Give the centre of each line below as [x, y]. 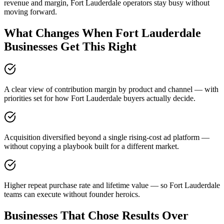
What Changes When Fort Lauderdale [102, 33]
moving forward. [30, 11]
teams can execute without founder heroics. [72, 194]
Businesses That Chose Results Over [96, 216]
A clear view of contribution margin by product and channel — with [111, 89]
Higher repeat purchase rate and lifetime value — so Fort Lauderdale [112, 185]
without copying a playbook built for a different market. [91, 146]
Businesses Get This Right [70, 46]
